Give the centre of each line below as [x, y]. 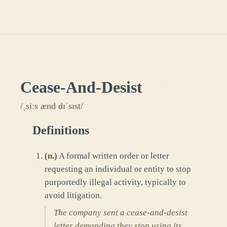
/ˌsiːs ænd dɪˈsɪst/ [52, 106]
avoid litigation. [73, 195]
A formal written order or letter [114, 156]
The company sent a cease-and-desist [121, 212]
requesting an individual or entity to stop [118, 169]
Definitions [61, 130]
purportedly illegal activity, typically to [115, 182]
